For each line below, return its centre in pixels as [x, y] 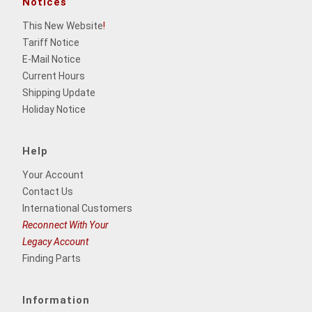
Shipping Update [59, 92]
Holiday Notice [54, 109]
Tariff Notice [51, 42]
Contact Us [48, 191]
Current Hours [54, 76]
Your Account [53, 174]
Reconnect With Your [65, 225]
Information [56, 300]
